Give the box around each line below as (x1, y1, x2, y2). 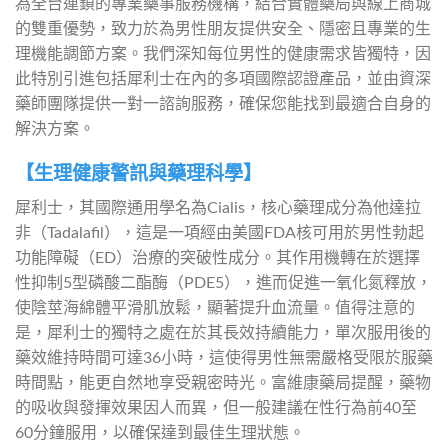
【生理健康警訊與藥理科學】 (15, 164, 262, 184)
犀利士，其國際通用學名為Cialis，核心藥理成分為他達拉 (15, 200, 421, 217)
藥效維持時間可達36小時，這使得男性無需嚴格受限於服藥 (15, 350, 433, 367)
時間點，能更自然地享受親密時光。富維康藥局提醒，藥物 (15, 375, 431, 392)
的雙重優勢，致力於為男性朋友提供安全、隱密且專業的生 (15, 20, 431, 37)
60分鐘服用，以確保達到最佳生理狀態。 (15, 425, 305, 442)
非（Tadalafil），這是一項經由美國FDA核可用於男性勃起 (15, 225, 424, 242)
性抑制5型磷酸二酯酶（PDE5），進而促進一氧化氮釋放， (15, 275, 432, 292)
